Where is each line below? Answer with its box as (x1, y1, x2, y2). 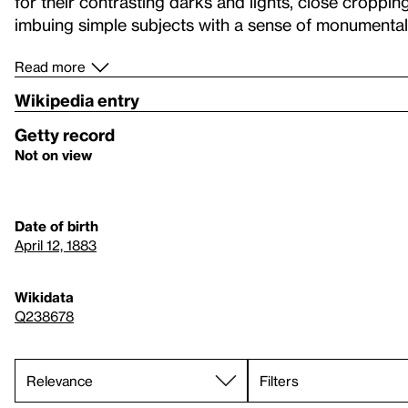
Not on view (15, 147, 92, 163)
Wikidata (15, 289, 74, 305)
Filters (260, 372, 299, 389)
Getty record (15, 125, 115, 144)
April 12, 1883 (15, 237, 97, 253)
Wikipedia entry (15, 90, 139, 109)
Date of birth (15, 218, 98, 234)
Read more (15, 58, 86, 75)
